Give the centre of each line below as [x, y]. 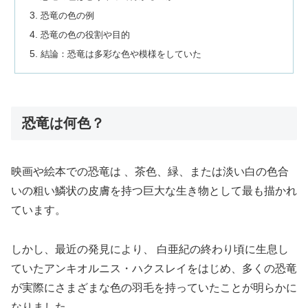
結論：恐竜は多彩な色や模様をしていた [121, 54]
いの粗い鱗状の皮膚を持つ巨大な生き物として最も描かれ [154, 191]
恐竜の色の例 [68, 15]
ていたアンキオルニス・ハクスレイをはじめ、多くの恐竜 [154, 269]
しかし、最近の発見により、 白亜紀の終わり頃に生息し [150, 250]
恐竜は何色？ [63, 123]
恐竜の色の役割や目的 [86, 34]
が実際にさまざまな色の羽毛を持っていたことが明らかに [154, 288]
